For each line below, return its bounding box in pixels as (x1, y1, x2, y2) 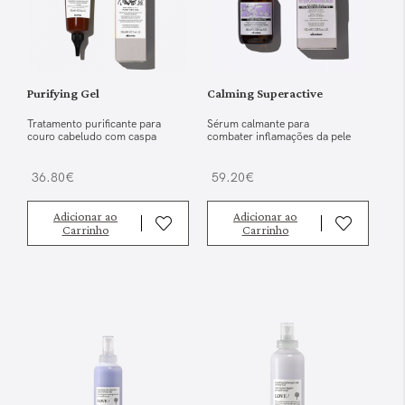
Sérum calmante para (207, 117, 309, 132)
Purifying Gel (27, 86, 99, 101)
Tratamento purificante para (27, 117, 161, 132)
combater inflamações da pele (207, 129, 351, 145)
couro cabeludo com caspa (27, 129, 156, 145)
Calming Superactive (207, 86, 323, 101)
